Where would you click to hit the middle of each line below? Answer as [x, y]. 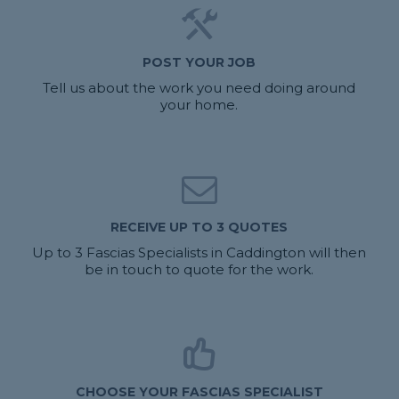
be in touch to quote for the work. [199, 270]
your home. [199, 105]
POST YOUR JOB [199, 63]
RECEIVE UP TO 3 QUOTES [199, 228]
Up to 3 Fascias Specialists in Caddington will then [199, 253]
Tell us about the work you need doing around [199, 88]
